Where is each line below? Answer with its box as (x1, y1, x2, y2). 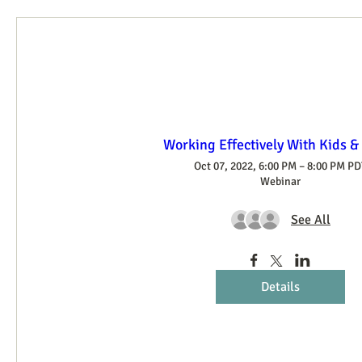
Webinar (259, 174, 301, 188)
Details (260, 278, 300, 295)
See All (291, 211, 330, 228)
